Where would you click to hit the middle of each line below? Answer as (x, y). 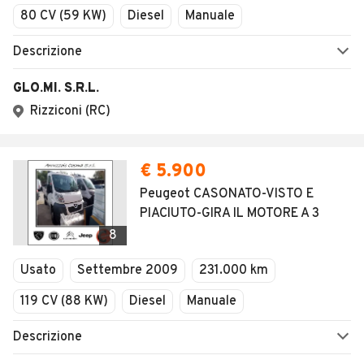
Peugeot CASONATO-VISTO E (227, 194)
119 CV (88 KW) (64, 301)
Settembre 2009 (128, 271)
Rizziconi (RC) (70, 111)
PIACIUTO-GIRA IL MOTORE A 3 (230, 214)
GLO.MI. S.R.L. (56, 89)
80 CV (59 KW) (63, 16)
